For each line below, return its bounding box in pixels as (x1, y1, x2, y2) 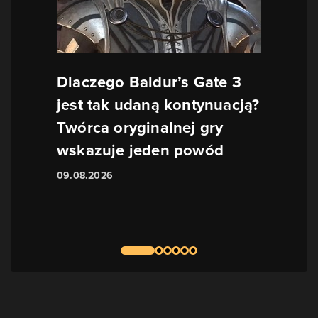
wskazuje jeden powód (57, 138, 224, 162)
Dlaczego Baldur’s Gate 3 (57, 70, 241, 94)
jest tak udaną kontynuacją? (57, 93, 260, 116)
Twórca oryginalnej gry (57, 116, 224, 139)
